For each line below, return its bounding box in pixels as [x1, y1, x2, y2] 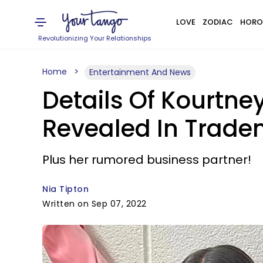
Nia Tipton [42, 183, 89, 195]
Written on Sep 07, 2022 [42, 198, 147, 210]
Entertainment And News [89, 66, 191, 78]
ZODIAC [202, 16, 233, 28]
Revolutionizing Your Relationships [38, 33, 152, 43]
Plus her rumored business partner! [42, 151, 251, 168]
